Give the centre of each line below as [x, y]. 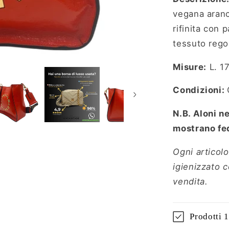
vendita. [190, 181]
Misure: [190, 67]
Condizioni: [200, 90]
